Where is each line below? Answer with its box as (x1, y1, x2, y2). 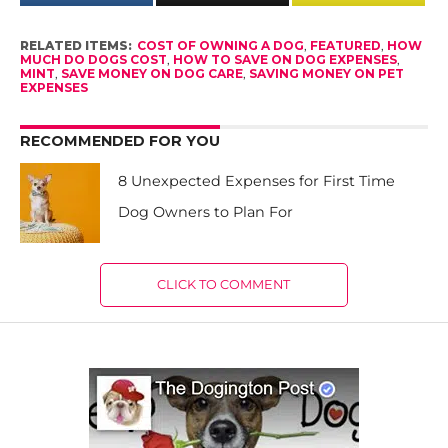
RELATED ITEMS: (19, 37, 132, 53)
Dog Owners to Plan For (118, 202, 294, 221)
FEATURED (309, 37, 381, 53)
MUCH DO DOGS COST (19, 51, 167, 67)
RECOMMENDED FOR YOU (19, 131, 220, 150)
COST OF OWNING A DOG (136, 37, 304, 53)
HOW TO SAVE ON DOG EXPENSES (172, 51, 397, 67)
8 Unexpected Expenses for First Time (118, 171, 396, 190)
